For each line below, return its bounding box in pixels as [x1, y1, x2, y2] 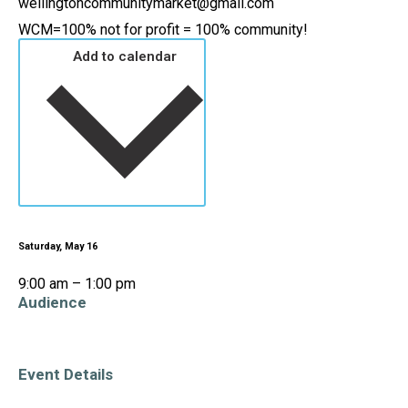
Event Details [18, 365, 113, 384]
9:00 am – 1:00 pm [18, 274, 136, 292]
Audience [18, 292, 87, 311]
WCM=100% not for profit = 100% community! [18, 21, 308, 38]
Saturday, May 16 [18, 240, 97, 252]
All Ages [26, 344, 71, 359]
